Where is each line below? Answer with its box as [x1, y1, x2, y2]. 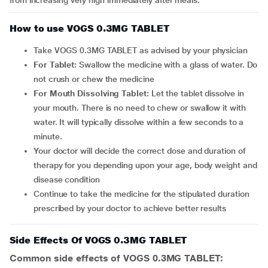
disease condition [33, 175, 100, 184]
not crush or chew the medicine [33, 74, 154, 84]
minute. [33, 132, 62, 141]
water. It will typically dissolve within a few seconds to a [33, 117, 244, 127]
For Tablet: [38, 60, 77, 69]
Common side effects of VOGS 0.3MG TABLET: [10, 252, 223, 264]
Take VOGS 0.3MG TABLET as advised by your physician [37, 45, 248, 55]
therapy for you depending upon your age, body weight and [33, 160, 257, 170]
